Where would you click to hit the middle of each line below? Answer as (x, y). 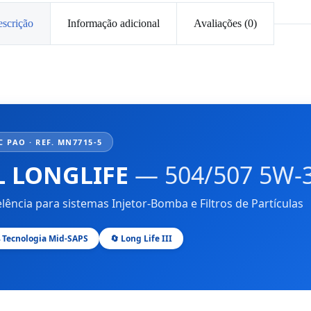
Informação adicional (113, 24)
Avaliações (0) (225, 24)
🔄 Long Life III (141, 238)
